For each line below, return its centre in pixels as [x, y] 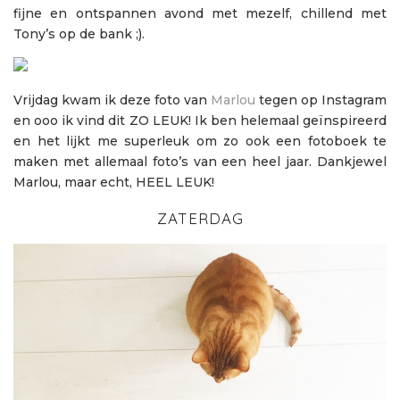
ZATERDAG [200, 218]
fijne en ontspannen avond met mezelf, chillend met [200, 14]
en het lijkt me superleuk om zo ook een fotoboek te [200, 142]
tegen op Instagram [321, 100]
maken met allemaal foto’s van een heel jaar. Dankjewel [200, 162]
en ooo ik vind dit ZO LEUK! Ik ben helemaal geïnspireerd [200, 121]
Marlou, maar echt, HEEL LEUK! [114, 183]
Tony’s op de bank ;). [79, 34]
